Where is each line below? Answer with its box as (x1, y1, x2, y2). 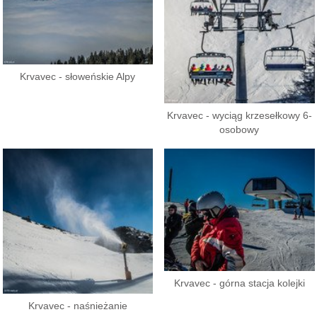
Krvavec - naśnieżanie (28, 301, 127, 312)
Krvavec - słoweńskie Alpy (20, 71, 136, 83)
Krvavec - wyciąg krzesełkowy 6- (166, 110, 312, 121)
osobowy (219, 125, 260, 135)
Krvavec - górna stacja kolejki (173, 278, 305, 289)
